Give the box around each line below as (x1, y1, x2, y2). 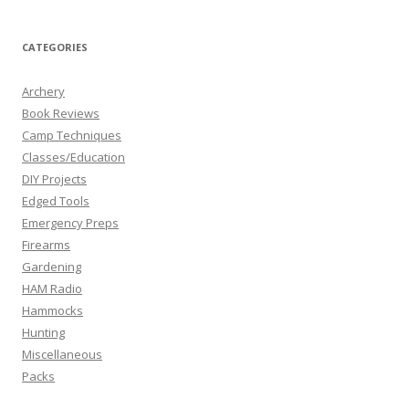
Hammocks (22, 301, 83, 319)
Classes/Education (22, 148, 125, 165)
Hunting (22, 323, 65, 341)
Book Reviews (22, 104, 100, 121)
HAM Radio (22, 279, 82, 297)
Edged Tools (22, 192, 89, 209)
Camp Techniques (22, 126, 121, 143)
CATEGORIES (22, 39, 88, 54)
